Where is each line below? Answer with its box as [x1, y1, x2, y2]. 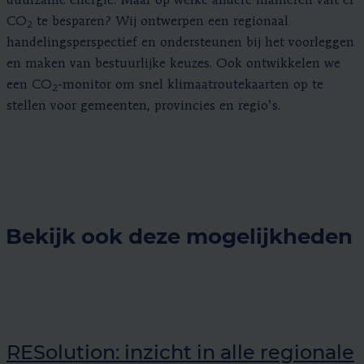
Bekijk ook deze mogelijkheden [6, 222, 353, 249]
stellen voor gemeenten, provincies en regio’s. [6, 99, 280, 113]
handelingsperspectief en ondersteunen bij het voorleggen [6, 36, 354, 50]
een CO [6, 78, 52, 92]
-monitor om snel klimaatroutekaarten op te [58, 78, 323, 92]
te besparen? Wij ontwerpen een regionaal [32, 15, 288, 28]
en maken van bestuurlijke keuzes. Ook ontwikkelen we [6, 57, 340, 71]
